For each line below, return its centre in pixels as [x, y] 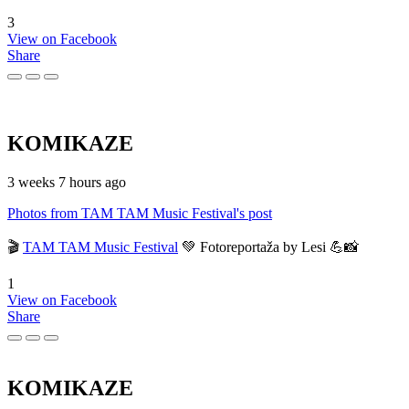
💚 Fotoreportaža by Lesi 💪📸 [268, 246]
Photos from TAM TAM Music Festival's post [140, 213]
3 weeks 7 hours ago [67, 182]
